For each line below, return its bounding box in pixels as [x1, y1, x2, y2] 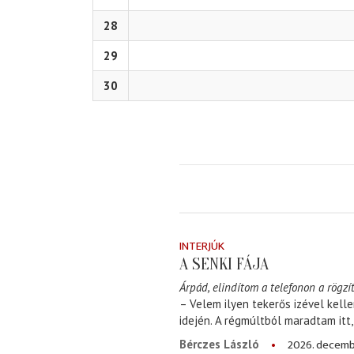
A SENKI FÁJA [179, 254, 269, 274]
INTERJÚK [179, 236, 224, 257]
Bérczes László [179, 337, 259, 352]
